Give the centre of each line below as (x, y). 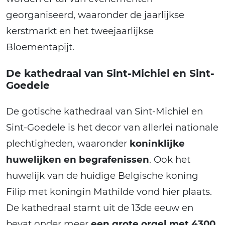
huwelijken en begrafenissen (78, 160)
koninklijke (157, 144)
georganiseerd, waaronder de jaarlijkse (95, 15)
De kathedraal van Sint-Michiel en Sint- (110, 74)
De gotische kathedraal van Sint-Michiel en (104, 111)
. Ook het (170, 160)
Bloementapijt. (40, 47)
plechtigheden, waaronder (68, 144)
